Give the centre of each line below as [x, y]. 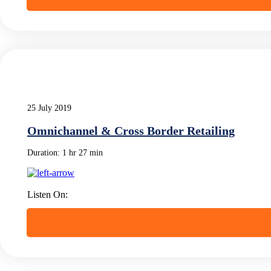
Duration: [45, 152]
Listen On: [47, 194]
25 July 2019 [49, 108]
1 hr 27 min [83, 152]
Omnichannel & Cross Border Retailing [131, 130]
